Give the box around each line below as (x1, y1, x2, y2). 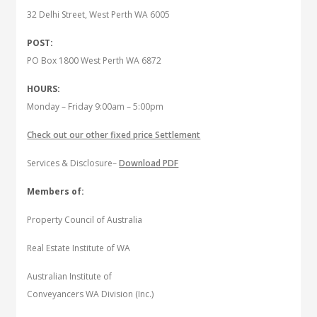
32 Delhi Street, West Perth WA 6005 (27, 8, 171, 21)
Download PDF (119, 157, 179, 169)
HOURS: (27, 83, 61, 95)
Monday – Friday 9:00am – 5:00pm (27, 100, 164, 113)
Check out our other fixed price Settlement (27, 129, 201, 141)
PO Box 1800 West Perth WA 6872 (27, 54, 162, 67)
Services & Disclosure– (27, 157, 120, 169)
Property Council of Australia (27, 214, 143, 226)
